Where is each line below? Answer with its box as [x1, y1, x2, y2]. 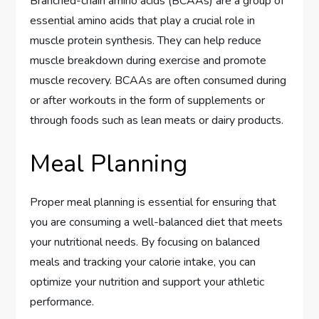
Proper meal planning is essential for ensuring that [30, 194, 277, 210]
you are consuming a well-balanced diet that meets [30, 214, 283, 230]
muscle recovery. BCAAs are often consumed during [30, 72, 287, 88]
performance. [30, 293, 95, 310]
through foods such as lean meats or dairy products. [30, 112, 284, 128]
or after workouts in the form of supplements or [30, 92, 266, 108]
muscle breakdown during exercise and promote [30, 52, 267, 68]
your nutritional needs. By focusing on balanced [30, 234, 261, 250]
